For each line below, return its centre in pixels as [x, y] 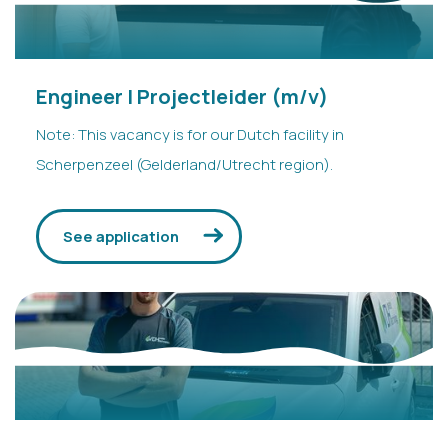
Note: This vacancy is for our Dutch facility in [189, 133]
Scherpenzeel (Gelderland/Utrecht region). [184, 163]
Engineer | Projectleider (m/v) [181, 96]
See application [120, 236]
